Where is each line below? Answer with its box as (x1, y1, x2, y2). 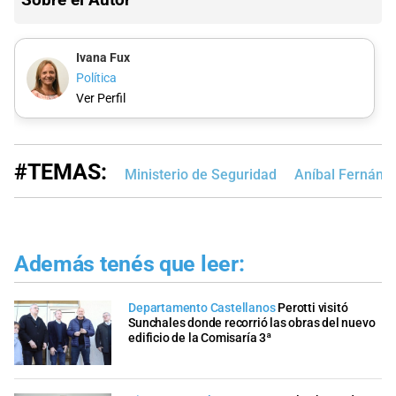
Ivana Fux (75, 49, 130, 65)
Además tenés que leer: (14, 251, 245, 278)
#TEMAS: (14, 159, 107, 186)
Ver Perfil (75, 91, 126, 107)
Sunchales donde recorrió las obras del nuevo (128, 315, 376, 331)
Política (75, 71, 117, 86)
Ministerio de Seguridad (125, 166, 277, 184)
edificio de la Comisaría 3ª (128, 330, 271, 346)
